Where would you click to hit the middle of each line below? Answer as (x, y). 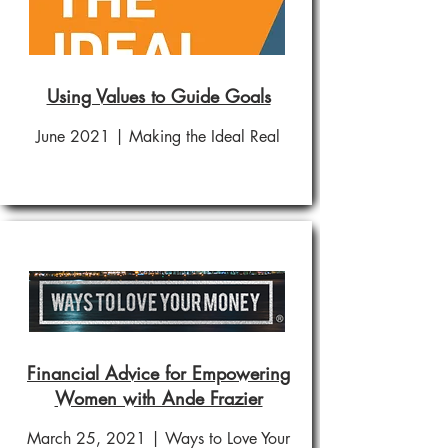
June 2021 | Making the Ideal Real (158, 136)
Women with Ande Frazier (158, 398)
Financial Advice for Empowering (158, 373)
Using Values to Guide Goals (158, 96)
